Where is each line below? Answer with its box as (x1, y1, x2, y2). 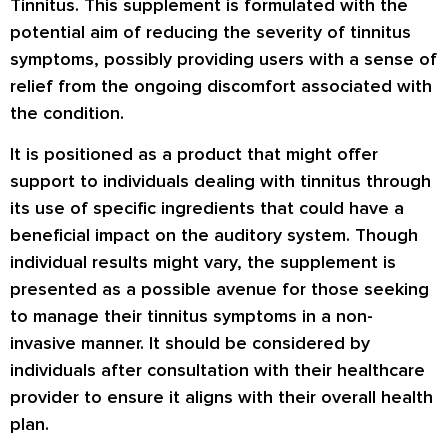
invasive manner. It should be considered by (10, 332, 370, 355)
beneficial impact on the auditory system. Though (10, 224, 418, 247)
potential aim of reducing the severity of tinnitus (10, 21, 411, 43)
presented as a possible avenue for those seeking (10, 278, 429, 301)
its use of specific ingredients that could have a (10, 197, 404, 220)
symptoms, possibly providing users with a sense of (10, 48, 437, 70)
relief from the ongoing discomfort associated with (10, 75, 432, 97)
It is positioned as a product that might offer (10, 143, 378, 166)
